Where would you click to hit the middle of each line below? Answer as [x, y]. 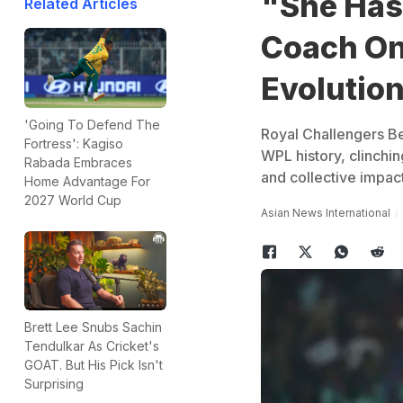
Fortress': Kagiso [74, 143]
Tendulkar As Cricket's [92, 346]
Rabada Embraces [78, 162]
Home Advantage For [87, 181]
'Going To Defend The [92, 124]
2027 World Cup [73, 200]
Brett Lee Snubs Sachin [93, 327]
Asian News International [325, 213]
